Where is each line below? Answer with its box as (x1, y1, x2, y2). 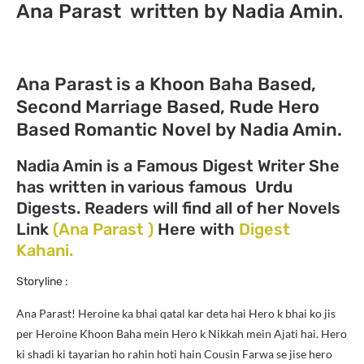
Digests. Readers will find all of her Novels (16, 197, 340, 218)
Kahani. (16, 240, 73, 260)
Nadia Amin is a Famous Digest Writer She (16, 155, 340, 175)
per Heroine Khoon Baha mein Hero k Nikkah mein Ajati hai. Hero (16, 326, 347, 340)
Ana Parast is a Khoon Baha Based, (16, 72, 316, 95)
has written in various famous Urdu (16, 176, 292, 197)
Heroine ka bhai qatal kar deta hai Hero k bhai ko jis (78, 305, 336, 320)
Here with (154, 219, 239, 239)
